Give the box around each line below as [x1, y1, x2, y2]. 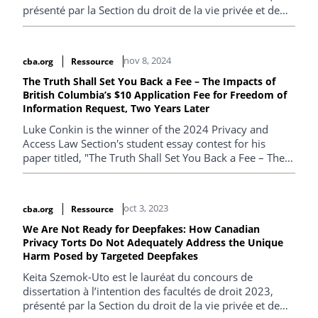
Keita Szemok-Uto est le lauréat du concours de [23, 269, 253, 284]
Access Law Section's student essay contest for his [23, 136, 265, 150]
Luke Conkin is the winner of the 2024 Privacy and [23, 122, 268, 136]
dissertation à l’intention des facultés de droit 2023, [23, 283, 273, 298]
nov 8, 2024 [123, 54, 171, 67]
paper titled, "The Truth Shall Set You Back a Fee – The [23, 150, 285, 165]
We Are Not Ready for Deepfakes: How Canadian [23, 221, 260, 236]
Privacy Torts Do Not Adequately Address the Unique [23, 235, 283, 249]
